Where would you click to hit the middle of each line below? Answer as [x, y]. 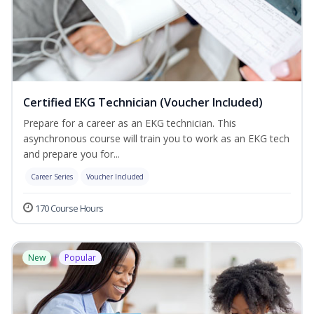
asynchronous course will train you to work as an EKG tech [156, 139]
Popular [80, 258]
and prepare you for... [71, 154]
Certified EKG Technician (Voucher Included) [143, 103]
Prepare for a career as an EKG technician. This [130, 123]
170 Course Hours [69, 209]
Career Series [52, 177]
